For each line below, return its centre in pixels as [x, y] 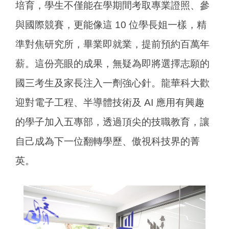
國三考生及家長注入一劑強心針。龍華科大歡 [112, 83]
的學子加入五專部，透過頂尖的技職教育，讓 [112, 122]
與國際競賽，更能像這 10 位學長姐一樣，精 [111, 25]
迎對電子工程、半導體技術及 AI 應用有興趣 [110, 102]
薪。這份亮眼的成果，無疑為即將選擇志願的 [112, 63]
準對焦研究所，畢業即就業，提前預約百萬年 [112, 44]
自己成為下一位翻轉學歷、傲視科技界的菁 [108, 141]
